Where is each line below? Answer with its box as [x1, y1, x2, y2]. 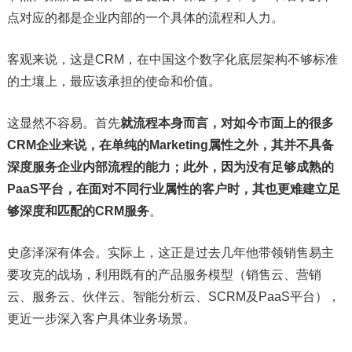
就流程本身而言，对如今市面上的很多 [119, 116, 334, 130]
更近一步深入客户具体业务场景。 [6, 312, 196, 326]
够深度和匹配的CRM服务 [6, 204, 149, 218]
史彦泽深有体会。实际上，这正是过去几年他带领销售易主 [6, 246, 334, 260]
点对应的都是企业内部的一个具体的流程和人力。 [6, 11, 284, 25]
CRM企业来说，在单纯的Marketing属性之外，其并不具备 [6, 138, 334, 152]
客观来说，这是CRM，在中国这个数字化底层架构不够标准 [6, 53, 338, 67]
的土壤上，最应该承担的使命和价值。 [6, 75, 221, 89]
